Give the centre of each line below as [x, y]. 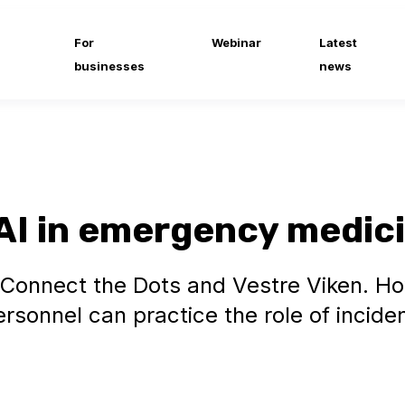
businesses [110, 66]
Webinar [237, 42]
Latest [339, 42]
